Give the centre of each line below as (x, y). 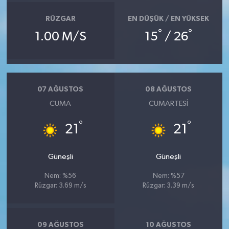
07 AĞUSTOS (61, 90)
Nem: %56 (61, 176)
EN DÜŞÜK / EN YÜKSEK (169, 19)
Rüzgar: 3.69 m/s (60, 186)
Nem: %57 (168, 176)
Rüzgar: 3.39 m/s (169, 186)
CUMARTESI (169, 103)
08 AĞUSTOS (169, 90)
